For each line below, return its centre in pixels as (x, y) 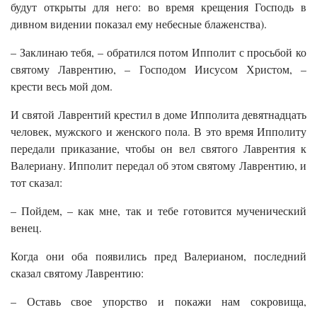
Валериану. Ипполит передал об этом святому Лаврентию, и (158, 166)
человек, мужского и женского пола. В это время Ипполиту (158, 132)
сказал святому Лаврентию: (77, 273)
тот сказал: (36, 183)
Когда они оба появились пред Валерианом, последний (158, 256)
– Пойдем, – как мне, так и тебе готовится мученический (158, 211)
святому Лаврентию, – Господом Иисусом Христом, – (158, 69)
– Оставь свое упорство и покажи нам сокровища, (158, 301)
